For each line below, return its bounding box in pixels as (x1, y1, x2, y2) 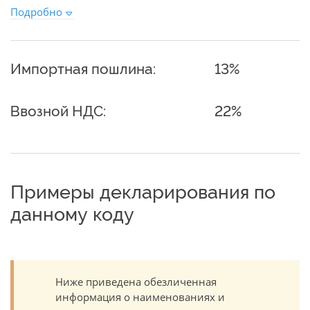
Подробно (10, 5, 62, 19)
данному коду (10, 203, 134, 225)
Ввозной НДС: (10, 102, 106, 120)
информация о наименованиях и (55, 290, 225, 304)
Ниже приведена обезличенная (55, 275, 217, 289)
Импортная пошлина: (10, 60, 156, 77)
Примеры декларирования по (10, 181, 275, 203)
